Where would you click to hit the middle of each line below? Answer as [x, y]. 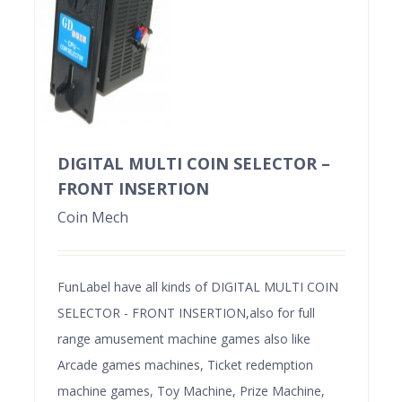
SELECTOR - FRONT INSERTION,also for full [186, 312]
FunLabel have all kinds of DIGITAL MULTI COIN [197, 286]
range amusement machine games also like [184, 338]
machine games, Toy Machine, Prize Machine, [191, 390]
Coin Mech [92, 217]
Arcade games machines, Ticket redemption [185, 364]
